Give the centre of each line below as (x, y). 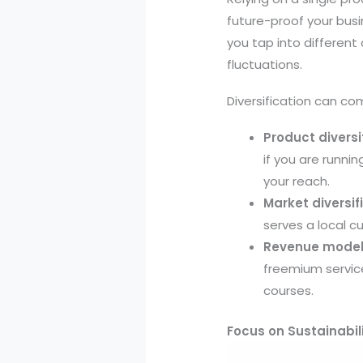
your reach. (297, 181)
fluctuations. (265, 64)
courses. (289, 291)
